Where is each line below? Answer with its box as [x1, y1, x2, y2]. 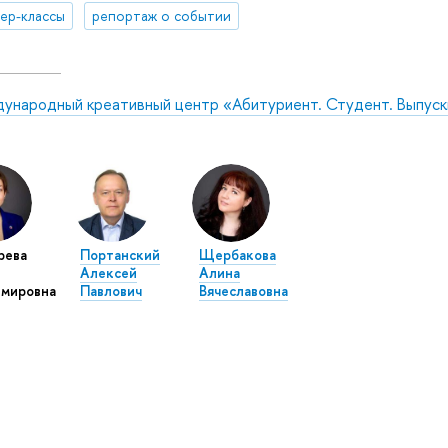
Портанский [79, 245, 160, 265]
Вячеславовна [198, 281, 288, 301]
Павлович [79, 281, 142, 301]
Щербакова [198, 245, 276, 265]
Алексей [79, 263, 137, 283]
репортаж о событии [91, 6, 231, 26]
